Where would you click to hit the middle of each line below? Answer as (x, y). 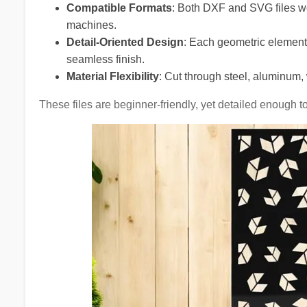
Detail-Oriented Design (125, 42)
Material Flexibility (112, 76)
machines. (91, 25)
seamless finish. (105, 59)
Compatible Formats (119, 8)
